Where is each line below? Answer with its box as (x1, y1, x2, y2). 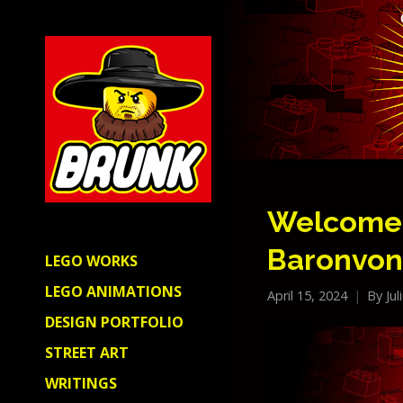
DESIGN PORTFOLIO (45, 312, 184, 332)
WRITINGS (45, 373, 117, 393)
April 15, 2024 (267, 286, 347, 304)
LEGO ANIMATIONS (45, 282, 182, 301)
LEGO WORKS (45, 251, 138, 271)
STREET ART (45, 343, 129, 363)
